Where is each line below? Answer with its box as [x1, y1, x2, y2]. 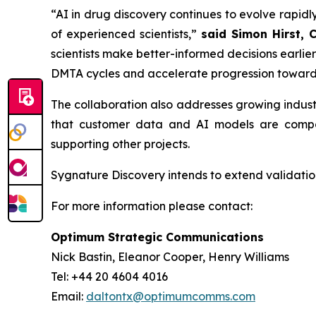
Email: [51, 289, 86, 304]
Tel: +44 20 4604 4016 [51, 269, 168, 284]
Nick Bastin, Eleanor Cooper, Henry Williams [51, 250, 289, 265]
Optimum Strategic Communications [51, 230, 264, 245]
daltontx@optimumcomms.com [86, 289, 255, 304]
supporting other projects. [51, 137, 190, 152]
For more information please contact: [51, 199, 253, 214]
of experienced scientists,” [51, 27, 197, 42]
